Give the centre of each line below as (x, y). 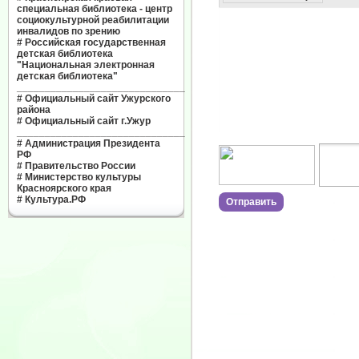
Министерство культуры (83, 177)
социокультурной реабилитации (93, 20)
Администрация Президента (93, 143)
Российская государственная (95, 42)
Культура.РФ (55, 200)
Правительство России (80, 166)
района (34, 110)
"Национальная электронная (86, 65)
